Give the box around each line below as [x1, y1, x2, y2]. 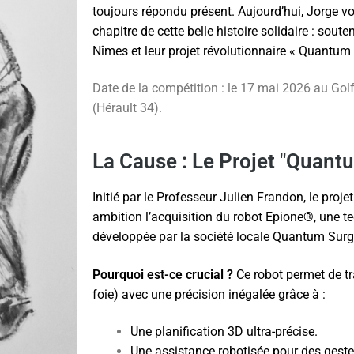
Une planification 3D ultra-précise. [130, 324, 318, 340]
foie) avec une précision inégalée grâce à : [92, 286, 326, 302]
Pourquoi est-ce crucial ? [92, 266, 234, 282]
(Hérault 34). [92, 100, 163, 116]
